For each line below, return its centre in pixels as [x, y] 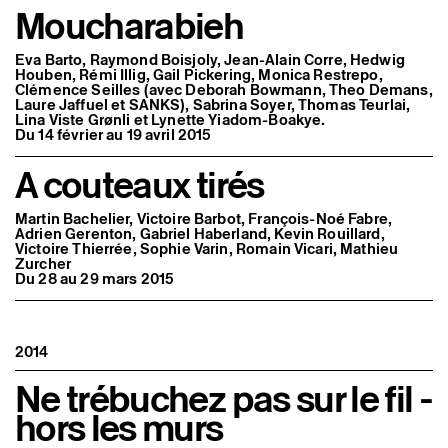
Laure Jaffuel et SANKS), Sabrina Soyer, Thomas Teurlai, [213, 105]
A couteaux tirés [139, 185]
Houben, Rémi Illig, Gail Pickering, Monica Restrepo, [199, 75]
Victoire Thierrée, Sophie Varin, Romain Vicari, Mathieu [207, 249]
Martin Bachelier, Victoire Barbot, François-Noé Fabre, [204, 219]
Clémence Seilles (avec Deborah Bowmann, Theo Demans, [224, 90]
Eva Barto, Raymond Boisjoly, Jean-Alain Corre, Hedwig [210, 60]
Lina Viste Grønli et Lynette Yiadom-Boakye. [170, 120]
